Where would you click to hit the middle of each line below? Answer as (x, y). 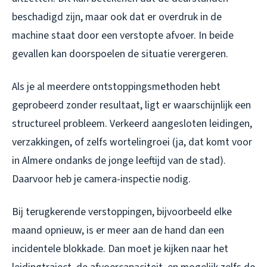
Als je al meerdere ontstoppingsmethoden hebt (116, 86)
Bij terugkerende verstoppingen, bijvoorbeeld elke (122, 212)
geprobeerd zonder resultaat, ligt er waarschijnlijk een (131, 105)
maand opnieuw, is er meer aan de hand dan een (118, 230)
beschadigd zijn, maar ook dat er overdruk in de (117, 17)
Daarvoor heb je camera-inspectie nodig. (101, 179)
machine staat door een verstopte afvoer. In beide (123, 35)
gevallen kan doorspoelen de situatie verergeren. (120, 54)
